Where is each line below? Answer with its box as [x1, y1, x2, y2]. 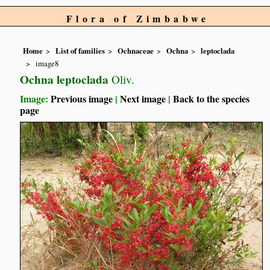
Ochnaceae [118, 45, 154, 57]
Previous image [51, 91, 113, 105]
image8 [36, 57, 59, 69]
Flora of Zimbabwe [66, 11, 210, 25]
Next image [120, 91, 166, 105]
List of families [55, 45, 105, 57]
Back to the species [173, 91, 250, 105]
